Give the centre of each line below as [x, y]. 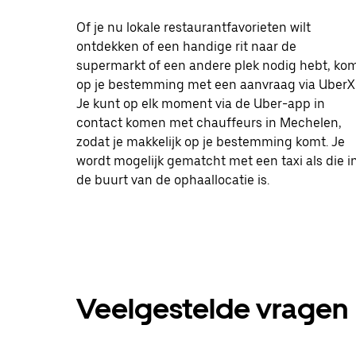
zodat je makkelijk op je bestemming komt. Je [211, 141]
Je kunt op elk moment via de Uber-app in [201, 103]
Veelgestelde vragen [212, 308]
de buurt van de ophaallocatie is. [173, 180]
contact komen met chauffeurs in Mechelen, [209, 122]
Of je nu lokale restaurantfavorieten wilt [193, 27]
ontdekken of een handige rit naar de [186, 46]
